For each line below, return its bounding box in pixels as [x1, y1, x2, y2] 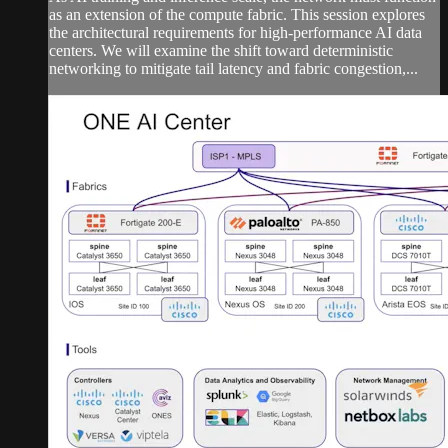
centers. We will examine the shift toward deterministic [49, 42, 393, 60]
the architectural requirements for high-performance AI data [49, 24, 422, 42]
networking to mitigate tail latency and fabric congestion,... [49, 60, 418, 78]
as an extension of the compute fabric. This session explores [49, 6, 425, 24]
